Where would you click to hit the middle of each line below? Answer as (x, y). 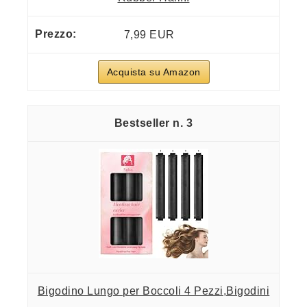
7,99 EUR (149, 34)
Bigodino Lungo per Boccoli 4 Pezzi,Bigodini (153, 291)
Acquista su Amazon (153, 72)
